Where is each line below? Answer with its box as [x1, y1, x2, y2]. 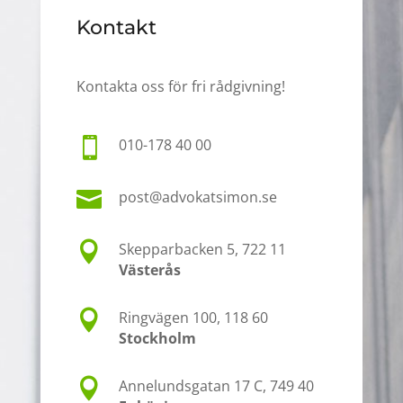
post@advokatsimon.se [118, 186, 277, 207]
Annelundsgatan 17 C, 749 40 [118, 375, 314, 396]
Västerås [118, 259, 181, 280]
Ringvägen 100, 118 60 [118, 307, 268, 327]
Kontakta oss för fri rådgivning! [76, 76, 285, 96]
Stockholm [118, 327, 196, 348]
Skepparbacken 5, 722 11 [118, 238, 286, 259]
